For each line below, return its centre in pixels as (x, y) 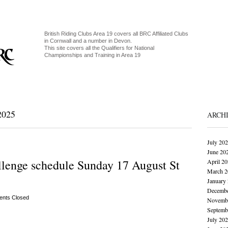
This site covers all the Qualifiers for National (99, 48)
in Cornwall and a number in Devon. (88, 41)
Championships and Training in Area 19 (92, 55)
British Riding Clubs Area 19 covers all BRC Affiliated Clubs (116, 34)
